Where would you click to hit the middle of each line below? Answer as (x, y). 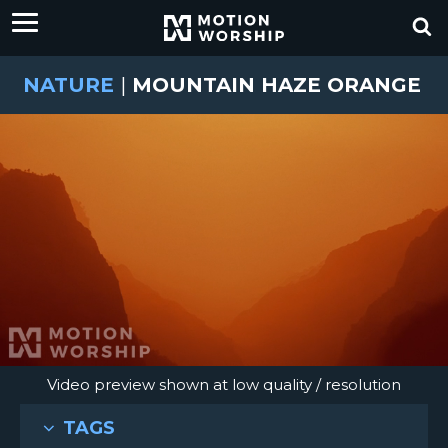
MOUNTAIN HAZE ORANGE (273, 85)
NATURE (68, 85)
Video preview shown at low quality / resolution (224, 384)
